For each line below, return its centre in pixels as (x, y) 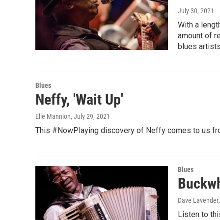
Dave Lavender (198, 200)
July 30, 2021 (196, 11)
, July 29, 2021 (90, 116)
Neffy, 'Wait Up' (79, 99)
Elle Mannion (53, 116)
